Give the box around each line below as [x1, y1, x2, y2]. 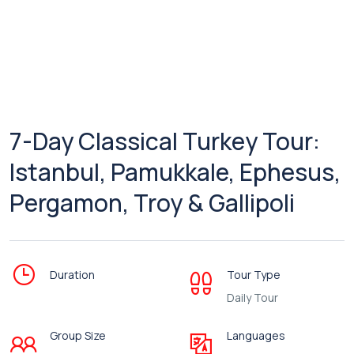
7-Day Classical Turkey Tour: [9, 125, 320, 157]
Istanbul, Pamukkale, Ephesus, [9, 156, 341, 188]
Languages [227, 328, 285, 343]
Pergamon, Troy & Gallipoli [9, 186, 295, 219]
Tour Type [227, 267, 281, 282]
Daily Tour [227, 290, 278, 305]
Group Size [50, 328, 106, 343]
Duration [50, 267, 95, 282]
